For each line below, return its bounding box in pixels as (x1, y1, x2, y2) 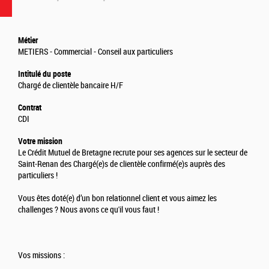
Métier (18, 35, 38, 46)
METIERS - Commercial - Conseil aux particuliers (18, 47, 173, 58)
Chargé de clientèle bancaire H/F (18, 80, 123, 91)
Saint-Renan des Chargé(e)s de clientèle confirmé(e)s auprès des (18, 159, 225, 170)
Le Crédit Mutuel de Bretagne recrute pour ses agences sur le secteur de (18, 148, 247, 159)
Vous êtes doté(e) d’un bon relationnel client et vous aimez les (18, 193, 217, 204)
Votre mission (18, 136, 62, 147)
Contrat (18, 103, 41, 113)
